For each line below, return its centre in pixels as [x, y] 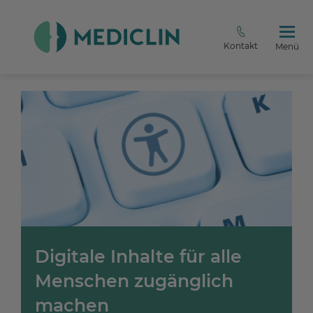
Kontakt [241, 46]
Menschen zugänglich [134, 281]
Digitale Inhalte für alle [138, 257]
